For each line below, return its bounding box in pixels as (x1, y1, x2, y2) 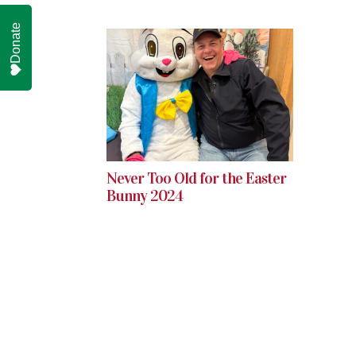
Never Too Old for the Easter (106, 168, 287, 188)
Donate (9, 21, 22, 64)
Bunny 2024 (106, 185, 184, 205)
